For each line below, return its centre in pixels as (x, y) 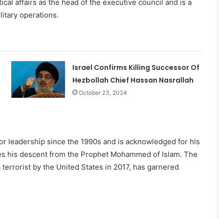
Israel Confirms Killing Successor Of (136, 68)
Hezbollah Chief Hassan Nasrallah (133, 80)
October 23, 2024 (103, 93)
